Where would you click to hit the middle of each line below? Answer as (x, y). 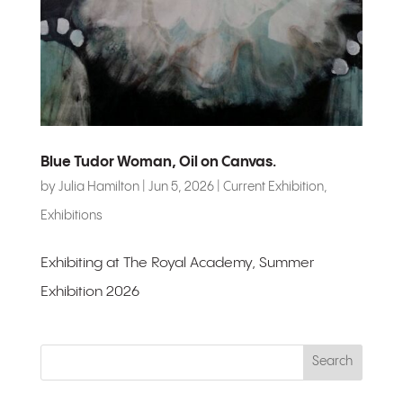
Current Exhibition (273, 187)
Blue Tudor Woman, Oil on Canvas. (158, 162)
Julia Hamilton (99, 187)
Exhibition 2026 (90, 291)
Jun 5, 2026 (181, 187)
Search (333, 362)
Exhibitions (71, 215)
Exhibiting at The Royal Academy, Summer (177, 263)
